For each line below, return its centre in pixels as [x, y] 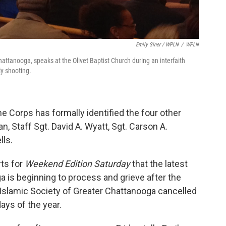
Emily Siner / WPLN [157, 45]
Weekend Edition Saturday [77, 164]
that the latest [159, 164]
